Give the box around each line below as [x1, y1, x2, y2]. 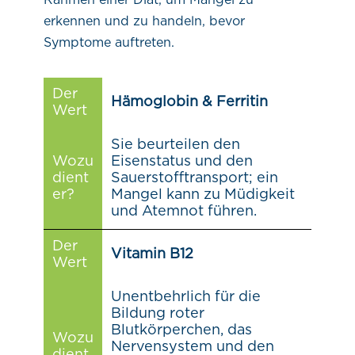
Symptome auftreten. [43, 36, 174, 49]
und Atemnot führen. [110, 204, 257, 219]
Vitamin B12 [110, 246, 193, 261]
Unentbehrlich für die [110, 289, 261, 304]
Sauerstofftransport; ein [110, 170, 278, 185]
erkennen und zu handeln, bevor [43, 14, 245, 28]
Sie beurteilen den [110, 137, 240, 152]
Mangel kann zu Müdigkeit [110, 187, 295, 202]
